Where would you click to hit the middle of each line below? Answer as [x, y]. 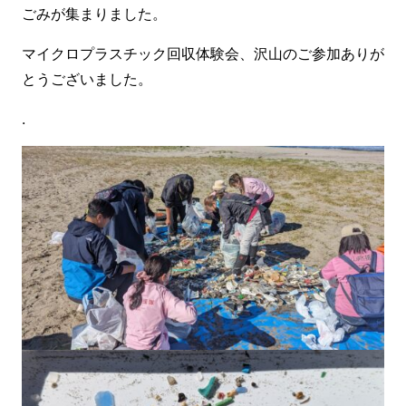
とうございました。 [87, 79]
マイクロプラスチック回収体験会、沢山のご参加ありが [203, 54]
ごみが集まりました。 [94, 14]
